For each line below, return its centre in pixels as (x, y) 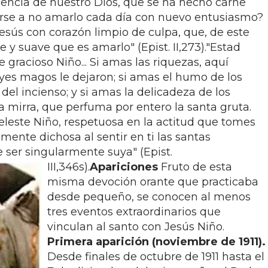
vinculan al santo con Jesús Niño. (136, 227)
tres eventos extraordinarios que (134, 212)
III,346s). (68, 167)
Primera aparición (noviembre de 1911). (156, 242)
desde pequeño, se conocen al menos (149, 197)
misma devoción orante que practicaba (153, 182)
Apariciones (124, 167)
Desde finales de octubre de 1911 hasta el (156, 257)
